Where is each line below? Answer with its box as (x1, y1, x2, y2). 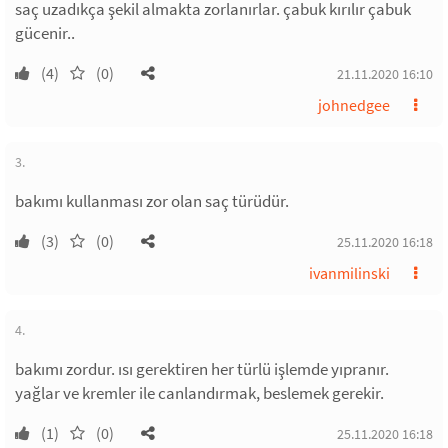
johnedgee (318, 95, 390, 115)
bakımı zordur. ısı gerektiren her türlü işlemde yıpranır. (15, 358, 389, 380)
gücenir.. (15, 22, 75, 44)
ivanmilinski (309, 263, 390, 283)
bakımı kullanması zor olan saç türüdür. (15, 190, 289, 212)
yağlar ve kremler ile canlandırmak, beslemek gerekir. (15, 382, 384, 404)
